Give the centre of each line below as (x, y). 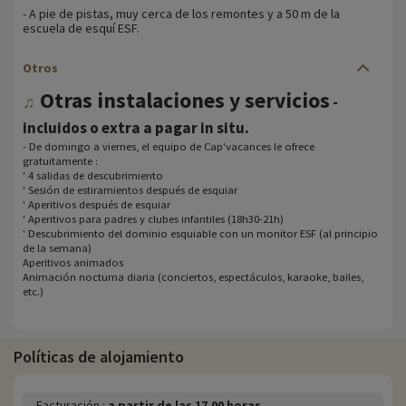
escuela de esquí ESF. (81, 28)
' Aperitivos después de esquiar (97, 204)
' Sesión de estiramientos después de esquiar (130, 189)
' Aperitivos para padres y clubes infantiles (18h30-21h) (153, 218)
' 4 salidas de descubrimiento (93, 175)
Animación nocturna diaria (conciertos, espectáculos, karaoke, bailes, (193, 276)
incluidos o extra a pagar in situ (134, 127)
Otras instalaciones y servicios (183, 100)
